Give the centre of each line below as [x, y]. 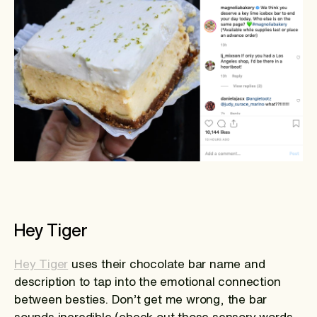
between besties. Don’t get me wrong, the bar [141, 299]
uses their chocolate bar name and [167, 263]
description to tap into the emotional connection [148, 281]
